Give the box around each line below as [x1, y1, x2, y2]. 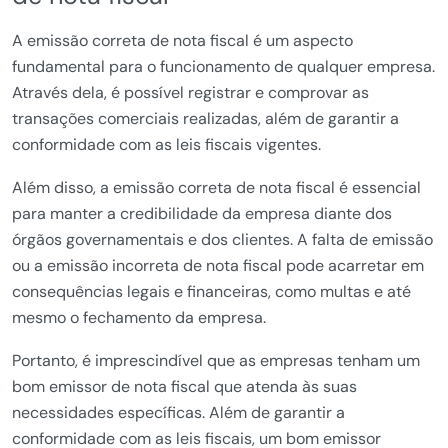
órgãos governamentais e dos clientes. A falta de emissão [12, 229, 433, 250]
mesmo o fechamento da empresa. [12, 307, 266, 328]
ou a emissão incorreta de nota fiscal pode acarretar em [12, 255, 424, 276]
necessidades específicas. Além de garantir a [12, 402, 345, 423]
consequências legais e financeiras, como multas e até [12, 281, 411, 302]
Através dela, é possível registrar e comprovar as [12, 82, 369, 103]
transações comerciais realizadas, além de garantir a [12, 108, 399, 129]
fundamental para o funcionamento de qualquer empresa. [12, 56, 435, 77]
